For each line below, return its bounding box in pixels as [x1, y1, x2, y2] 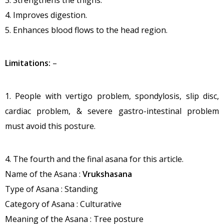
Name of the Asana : [5, 168, 82, 180]
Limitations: [5, 57, 50, 69]
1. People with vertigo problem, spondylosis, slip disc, [5, 90, 219, 102]
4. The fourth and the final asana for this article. [5, 153, 183, 165]
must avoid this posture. [5, 120, 95, 132]
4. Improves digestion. [5, 9, 87, 21]
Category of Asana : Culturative [5, 198, 121, 210]
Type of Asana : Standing [5, 183, 98, 195]
